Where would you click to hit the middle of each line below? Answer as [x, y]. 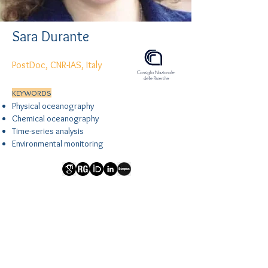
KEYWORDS [32, 93]
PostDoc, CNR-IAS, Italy [57, 65]
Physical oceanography [53, 106]
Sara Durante [51, 36]
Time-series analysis [48, 131]
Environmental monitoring [58, 144]
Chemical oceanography [55, 118]
